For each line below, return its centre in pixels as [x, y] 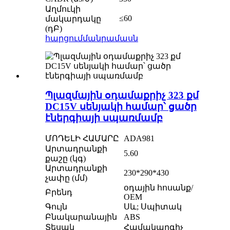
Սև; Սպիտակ [153, 207]
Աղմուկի [63, 9]
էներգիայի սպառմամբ [104, 118]
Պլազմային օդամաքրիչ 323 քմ [122, 95]
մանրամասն [110, 38]
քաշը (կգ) [65, 159]
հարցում [64, 38]
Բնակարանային [81, 217]
